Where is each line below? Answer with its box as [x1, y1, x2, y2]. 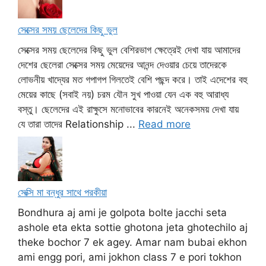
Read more [138, 118, 191, 130]
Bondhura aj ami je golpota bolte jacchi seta [18, 206, 227, 218]
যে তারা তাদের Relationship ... [18, 118, 138, 130]
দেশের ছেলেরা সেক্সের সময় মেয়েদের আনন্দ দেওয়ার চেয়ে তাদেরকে [18, 58, 227, 71]
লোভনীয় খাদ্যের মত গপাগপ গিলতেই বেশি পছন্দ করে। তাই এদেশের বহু [18, 73, 248, 85]
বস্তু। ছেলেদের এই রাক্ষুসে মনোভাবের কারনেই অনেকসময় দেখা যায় [18, 103, 239, 115]
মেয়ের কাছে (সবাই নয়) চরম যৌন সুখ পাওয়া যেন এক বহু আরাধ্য [18, 88, 229, 100]
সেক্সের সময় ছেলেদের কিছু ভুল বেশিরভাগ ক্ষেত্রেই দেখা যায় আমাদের [18, 43, 240, 56]
